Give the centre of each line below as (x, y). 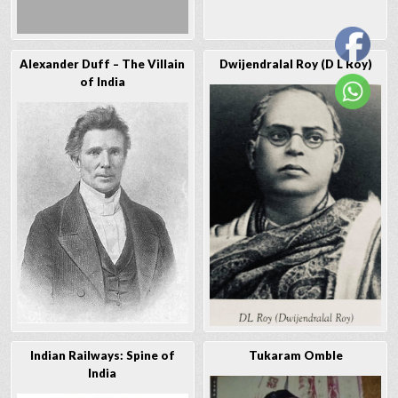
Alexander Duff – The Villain (103, 64)
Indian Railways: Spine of (102, 356)
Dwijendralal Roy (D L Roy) (295, 64)
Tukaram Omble (295, 356)
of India (102, 81)
